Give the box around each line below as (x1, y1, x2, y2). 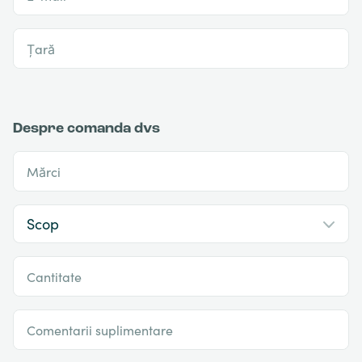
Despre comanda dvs (13, 121, 160, 137)
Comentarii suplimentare (27, 321, 173, 339)
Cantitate (27, 267, 82, 286)
